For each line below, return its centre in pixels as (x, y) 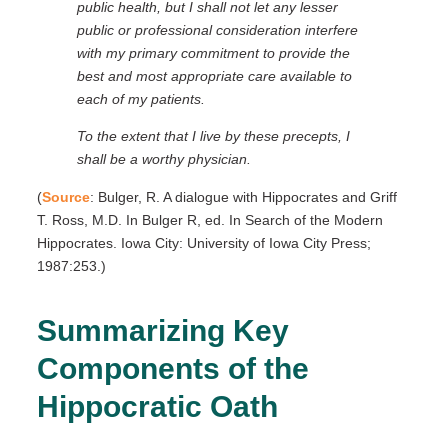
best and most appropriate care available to (214, 75)
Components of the (172, 369)
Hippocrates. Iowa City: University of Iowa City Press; (203, 242)
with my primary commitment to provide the (213, 52)
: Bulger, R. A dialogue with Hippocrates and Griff (243, 196)
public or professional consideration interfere (217, 29)
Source (65, 196)
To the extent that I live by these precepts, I (213, 136)
